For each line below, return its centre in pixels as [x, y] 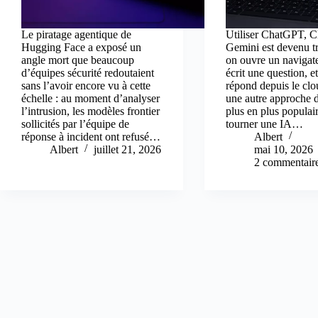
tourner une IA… [265, 124]
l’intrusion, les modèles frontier [91, 111]
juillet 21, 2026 [127, 150]
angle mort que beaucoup [78, 60]
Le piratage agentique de [76, 35]
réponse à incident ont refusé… [91, 137]
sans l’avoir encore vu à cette [86, 86]
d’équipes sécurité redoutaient [88, 73]
